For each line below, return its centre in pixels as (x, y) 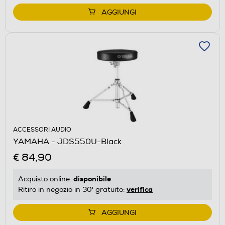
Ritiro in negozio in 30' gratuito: (72, 189)
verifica (140, 189)
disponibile (92, 179)
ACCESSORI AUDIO (42, 130)
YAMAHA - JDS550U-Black (67, 141)
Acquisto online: (46, 179)
